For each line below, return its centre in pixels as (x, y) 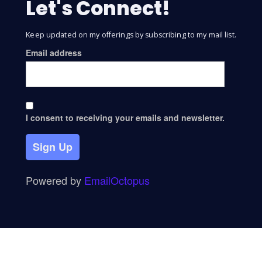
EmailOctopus (117, 180)
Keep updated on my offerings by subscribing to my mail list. (131, 35)
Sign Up (53, 147)
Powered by (55, 180)
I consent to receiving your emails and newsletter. (125, 118)
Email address (54, 53)
